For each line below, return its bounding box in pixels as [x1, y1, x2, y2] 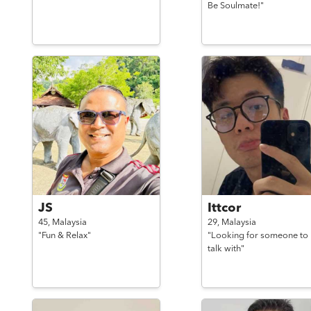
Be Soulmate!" [207, 1, 264, 10]
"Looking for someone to [207, 231, 308, 240]
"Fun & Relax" [37, 231, 91, 240]
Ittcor [207, 202, 241, 215]
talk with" [207, 244, 244, 253]
